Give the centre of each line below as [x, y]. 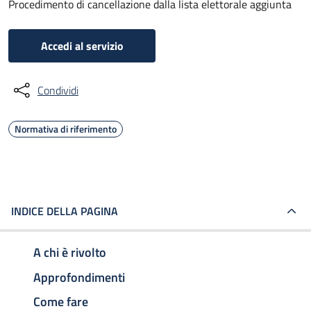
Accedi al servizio [82, 46]
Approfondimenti [79, 277]
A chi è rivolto [70, 252]
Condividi [58, 90]
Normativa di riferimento [66, 129]
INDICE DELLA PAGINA [65, 211]
